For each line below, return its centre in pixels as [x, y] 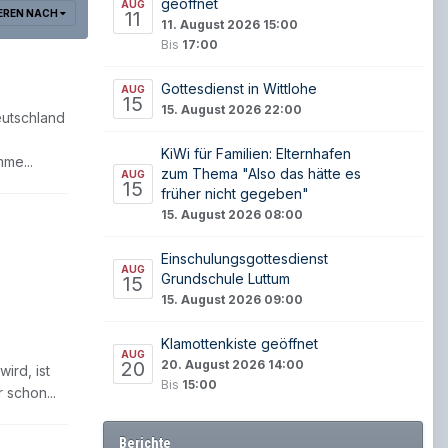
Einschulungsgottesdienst [244, 258]
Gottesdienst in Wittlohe [239, 88]
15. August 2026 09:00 [232, 299]
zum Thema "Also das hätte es [261, 173]
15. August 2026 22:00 [231, 109]
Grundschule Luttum [225, 278]
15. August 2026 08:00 [232, 214]
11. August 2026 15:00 [229, 24]
